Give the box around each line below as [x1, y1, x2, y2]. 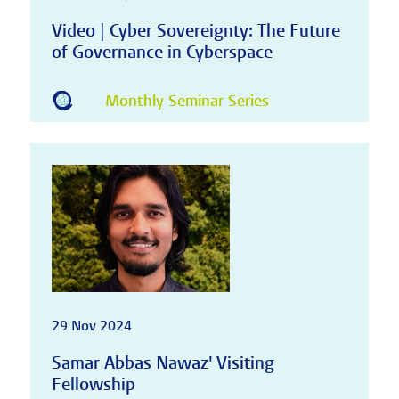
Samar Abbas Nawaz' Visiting [51, 351, 274, 374]
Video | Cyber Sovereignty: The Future [51, 19, 340, 42]
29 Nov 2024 [51, 316, 132, 335]
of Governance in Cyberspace [51, 40, 273, 63]
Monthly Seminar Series [104, 91, 269, 112]
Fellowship [51, 372, 135, 395]
